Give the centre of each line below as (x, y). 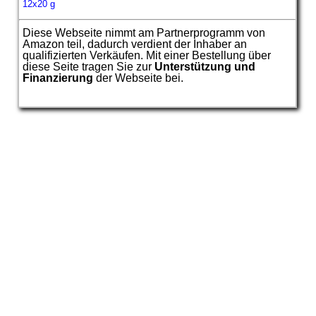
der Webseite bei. (138, 78)
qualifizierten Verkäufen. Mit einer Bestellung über (147, 55)
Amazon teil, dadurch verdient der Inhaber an (135, 44)
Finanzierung (58, 78)
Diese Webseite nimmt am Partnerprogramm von (144, 32)
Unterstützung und (205, 66)
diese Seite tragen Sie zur (89, 66)
